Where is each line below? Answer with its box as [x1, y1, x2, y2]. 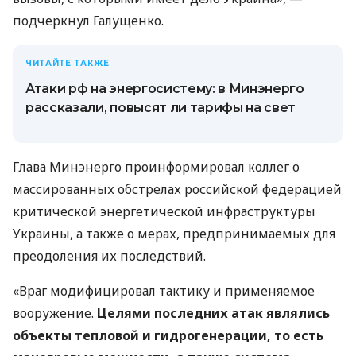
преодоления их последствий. [13, 247, 206, 265]
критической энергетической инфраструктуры [13, 203, 315, 220]
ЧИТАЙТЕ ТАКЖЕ [25, 58, 110, 68]
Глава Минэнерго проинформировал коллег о [13, 158, 300, 176]
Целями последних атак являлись [97, 304, 330, 322]
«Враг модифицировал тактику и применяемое [13, 282, 315, 300]
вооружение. [13, 304, 97, 322]
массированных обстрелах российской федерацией [13, 180, 342, 198]
